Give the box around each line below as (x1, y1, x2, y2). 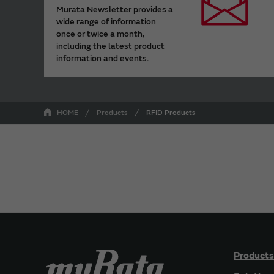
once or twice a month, (56, 28, 144, 39)
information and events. (56, 53, 149, 64)
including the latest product (56, 40, 165, 51)
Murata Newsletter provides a (56, 4, 173, 15)
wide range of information (56, 16, 156, 27)
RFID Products (146, 108, 196, 117)
